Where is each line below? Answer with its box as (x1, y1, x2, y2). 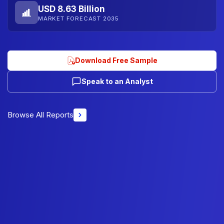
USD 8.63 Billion (38, 3, 105, 14)
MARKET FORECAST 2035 (38, 14, 119, 22)
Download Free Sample (74, 56, 157, 64)
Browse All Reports (7, 110, 73, 119)
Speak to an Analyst (81, 77, 153, 85)
